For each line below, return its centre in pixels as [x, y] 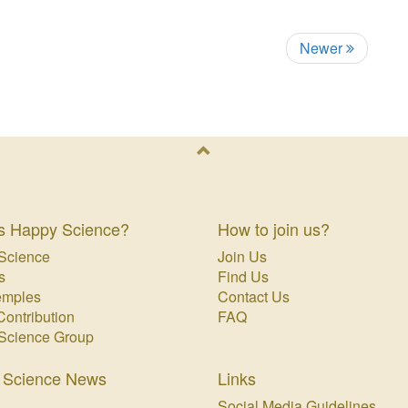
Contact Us [253, 297]
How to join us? [273, 229]
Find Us [243, 277]
